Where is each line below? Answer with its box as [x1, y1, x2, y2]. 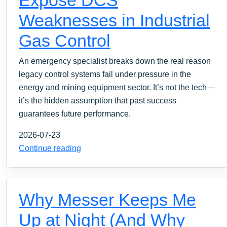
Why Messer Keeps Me [19, 190, 196, 209]
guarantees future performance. [19, 109, 131, 118]
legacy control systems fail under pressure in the [19, 69, 191, 79]
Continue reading [19, 143, 81, 153]
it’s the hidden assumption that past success [19, 96, 176, 105]
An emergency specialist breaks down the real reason [19, 56, 211, 65]
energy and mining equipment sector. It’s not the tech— [19, 83, 215, 92]
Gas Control [19, 30, 110, 50]
